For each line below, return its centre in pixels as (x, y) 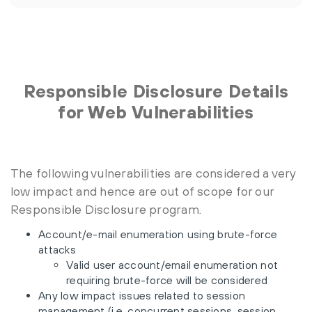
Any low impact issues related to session (142, 295)
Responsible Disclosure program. (108, 209)
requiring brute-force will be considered (167, 280)
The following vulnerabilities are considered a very (153, 173)
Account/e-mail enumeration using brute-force (158, 234)
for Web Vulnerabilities (156, 112)
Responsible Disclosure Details (156, 91)
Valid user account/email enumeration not (172, 265)
